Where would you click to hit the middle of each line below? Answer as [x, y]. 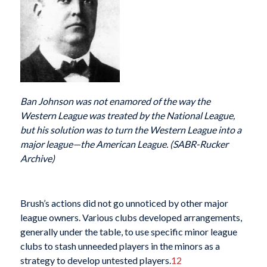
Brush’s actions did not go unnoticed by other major [124, 203]
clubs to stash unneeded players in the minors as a [120, 246]
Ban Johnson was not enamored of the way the [115, 101]
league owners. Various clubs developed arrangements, [131, 218]
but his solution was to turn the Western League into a [131, 130]
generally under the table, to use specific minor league [128, 232]
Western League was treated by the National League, [127, 116]
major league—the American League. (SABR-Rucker [124, 144]
